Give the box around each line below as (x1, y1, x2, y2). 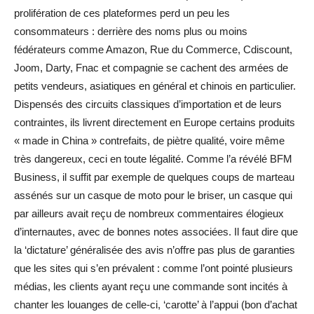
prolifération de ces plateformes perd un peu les (14, 6, 230, 19)
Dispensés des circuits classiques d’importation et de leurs (14, 97, 282, 110)
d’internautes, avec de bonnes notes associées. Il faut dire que (14, 225, 298, 238)
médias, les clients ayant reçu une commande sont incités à (14, 280, 287, 292)
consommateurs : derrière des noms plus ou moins (14, 25, 247, 37)
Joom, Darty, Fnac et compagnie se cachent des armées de (14, 61, 288, 74)
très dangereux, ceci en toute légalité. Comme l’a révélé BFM (14, 152, 292, 165)
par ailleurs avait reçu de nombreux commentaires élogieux (14, 207, 284, 219)
